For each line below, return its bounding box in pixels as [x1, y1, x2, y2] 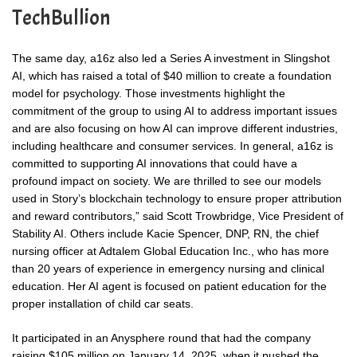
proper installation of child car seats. [12, 297, 194, 311]
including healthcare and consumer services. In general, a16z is [12, 139, 333, 153]
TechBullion [12, 5, 111, 32]
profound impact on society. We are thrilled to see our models [12, 175, 321, 188]
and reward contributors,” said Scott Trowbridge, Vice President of [12, 210, 343, 223]
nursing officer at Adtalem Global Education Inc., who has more [12, 245, 329, 258]
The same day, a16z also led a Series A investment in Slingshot [12, 52, 330, 65]
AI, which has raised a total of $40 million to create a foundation [12, 69, 331, 83]
